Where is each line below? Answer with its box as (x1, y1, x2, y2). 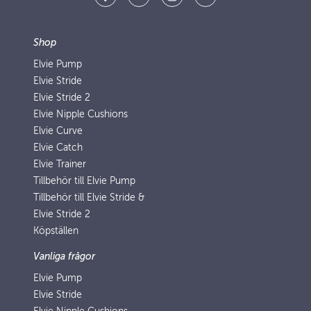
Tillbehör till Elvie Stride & (33, 192, 144, 203)
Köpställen (33, 226, 78, 236)
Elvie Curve (33, 126, 83, 136)
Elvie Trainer (33, 159, 86, 169)
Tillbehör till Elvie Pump (33, 176, 135, 186)
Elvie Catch (33, 142, 83, 153)
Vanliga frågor (33, 251, 95, 262)
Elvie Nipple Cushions (33, 109, 128, 119)
